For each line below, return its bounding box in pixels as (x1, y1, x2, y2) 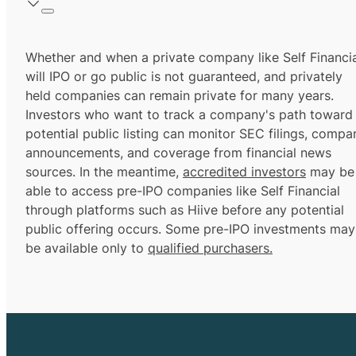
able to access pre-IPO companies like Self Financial (25, 183, 340, 199)
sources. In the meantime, (25, 164, 183, 180)
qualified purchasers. (148, 240, 273, 257)
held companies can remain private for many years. (25, 87, 334, 104)
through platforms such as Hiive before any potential (25, 202, 344, 219)
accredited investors (183, 164, 306, 180)
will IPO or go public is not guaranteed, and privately (25, 68, 342, 85)
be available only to (25, 240, 148, 257)
